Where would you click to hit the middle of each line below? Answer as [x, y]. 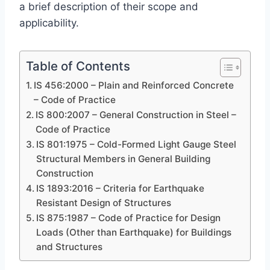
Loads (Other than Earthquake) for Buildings [134, 232]
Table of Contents [78, 66]
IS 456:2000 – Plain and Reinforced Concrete [134, 85]
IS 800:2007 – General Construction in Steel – [136, 115]
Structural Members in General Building [124, 159]
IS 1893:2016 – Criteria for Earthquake [121, 188]
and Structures [70, 247]
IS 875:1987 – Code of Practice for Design [129, 218]
